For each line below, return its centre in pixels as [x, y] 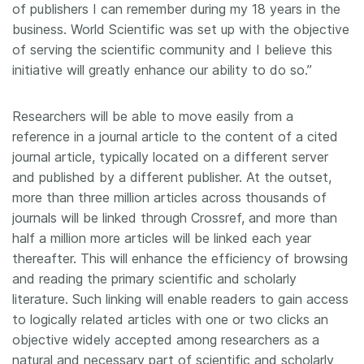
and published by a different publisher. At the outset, [172, 177]
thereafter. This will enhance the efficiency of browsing [180, 258]
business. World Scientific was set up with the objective [181, 29]
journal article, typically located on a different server [170, 157]
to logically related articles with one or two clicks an [170, 319]
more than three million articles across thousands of [169, 197]
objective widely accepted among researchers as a [166, 340]
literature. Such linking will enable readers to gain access [180, 299]
